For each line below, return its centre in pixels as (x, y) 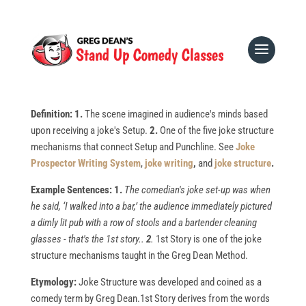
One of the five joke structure (215, 131)
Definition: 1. (56, 114)
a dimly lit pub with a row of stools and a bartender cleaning (143, 223)
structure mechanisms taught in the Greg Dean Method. (139, 256)
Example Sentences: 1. (77, 190)
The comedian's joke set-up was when (197, 190)
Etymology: (54, 282)
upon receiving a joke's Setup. (90, 131)
